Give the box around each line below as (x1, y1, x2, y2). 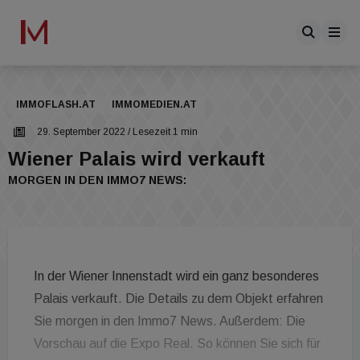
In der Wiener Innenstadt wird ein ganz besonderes (34, 269, 319, 283)
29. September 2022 (37, 126, 125, 137)
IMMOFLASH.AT (16, 99, 96, 110)
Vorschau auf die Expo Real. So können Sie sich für (34, 337, 321, 350)
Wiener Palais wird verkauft (8, 148, 265, 170)
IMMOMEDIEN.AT (112, 99, 197, 110)
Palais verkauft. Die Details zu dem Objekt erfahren (34, 292, 323, 305)
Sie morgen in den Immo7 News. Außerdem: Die (34, 314, 305, 328)
